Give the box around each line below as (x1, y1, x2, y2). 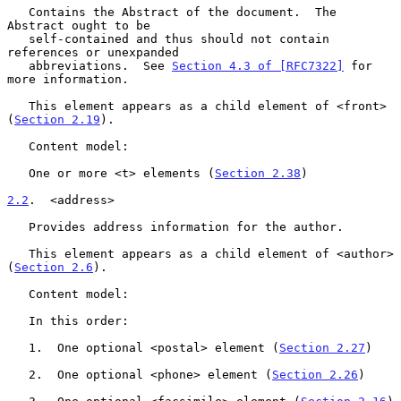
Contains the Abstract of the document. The (7, 4, 29, 19)
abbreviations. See (29, 58, 172, 73)
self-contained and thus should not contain (7, 31, 29, 46)
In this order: (7, 313, 29, 328)
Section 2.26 (272, 367, 358, 381)
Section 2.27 (279, 340, 365, 354)
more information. (7, 72, 129, 86)
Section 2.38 (215, 166, 301, 180)
